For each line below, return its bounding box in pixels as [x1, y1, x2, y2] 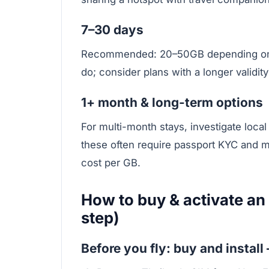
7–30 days [81, 22, 144, 38]
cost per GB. [81, 156, 141, 169]
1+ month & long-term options [81, 94, 263, 110]
